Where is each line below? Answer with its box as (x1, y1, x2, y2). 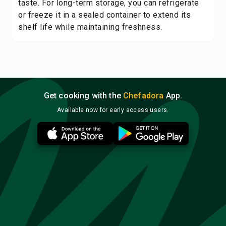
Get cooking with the (43, 91, 124, 100)
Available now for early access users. (57, 106, 169, 114)
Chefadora (123, 91, 164, 100)
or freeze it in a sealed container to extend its (18, 10, 191, 20)
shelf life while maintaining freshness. (18, 22, 162, 32)
